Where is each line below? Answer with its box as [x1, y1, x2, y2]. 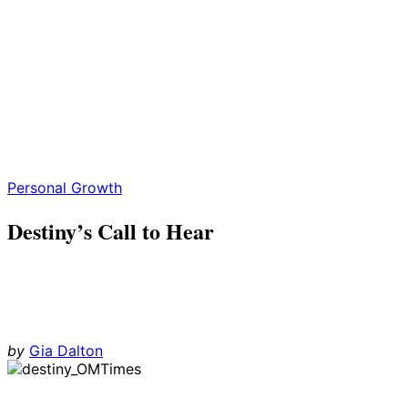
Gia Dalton [29, 341, 103, 360]
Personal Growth [7, 178, 122, 197]
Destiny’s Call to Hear [7, 214, 214, 247]
